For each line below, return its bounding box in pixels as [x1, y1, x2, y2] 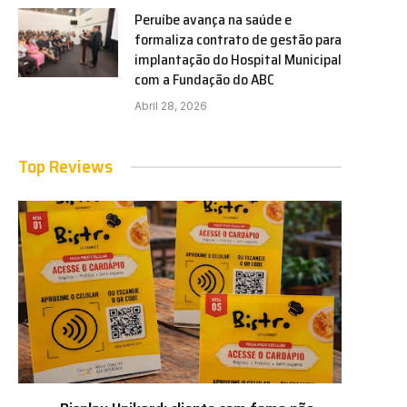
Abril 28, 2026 [134, 99, 207, 114]
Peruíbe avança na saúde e [134, 8, 292, 32]
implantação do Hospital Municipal [134, 48, 342, 72]
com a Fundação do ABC [134, 68, 274, 92]
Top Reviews [18, 152, 113, 182]
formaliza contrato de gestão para [134, 28, 342, 52]
